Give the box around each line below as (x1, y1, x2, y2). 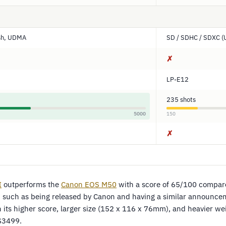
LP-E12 (166, 75, 189, 84)
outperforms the (2, 180, 61, 189)
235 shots (166, 95, 196, 104)
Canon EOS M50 (61, 180, 117, 189)
